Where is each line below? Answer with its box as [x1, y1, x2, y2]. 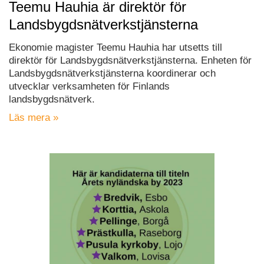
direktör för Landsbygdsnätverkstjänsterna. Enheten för [9, 54, 252, 66]
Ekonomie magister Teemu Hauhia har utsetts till [9, 41, 222, 53]
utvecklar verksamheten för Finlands [9, 80, 170, 92]
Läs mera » [9, 111, 58, 123]
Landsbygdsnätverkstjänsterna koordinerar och [9, 67, 216, 79]
